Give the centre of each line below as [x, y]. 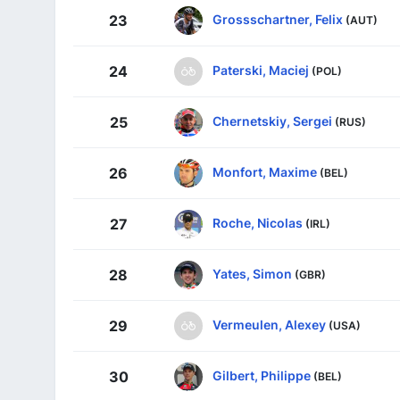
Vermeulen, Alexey [269, 325]
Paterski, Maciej [261, 71]
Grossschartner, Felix [278, 20]
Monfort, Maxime [265, 172]
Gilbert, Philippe [262, 376]
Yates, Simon [252, 274]
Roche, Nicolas [258, 223]
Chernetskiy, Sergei [272, 121]
